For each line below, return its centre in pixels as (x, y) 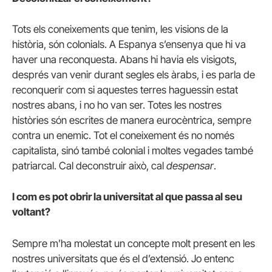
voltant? (31, 212)
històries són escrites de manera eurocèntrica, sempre (132, 121)
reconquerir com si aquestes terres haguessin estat (125, 90)
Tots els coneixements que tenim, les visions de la (120, 29)
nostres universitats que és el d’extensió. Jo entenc (123, 258)
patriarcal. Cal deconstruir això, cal (89, 166)
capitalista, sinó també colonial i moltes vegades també (133, 151)
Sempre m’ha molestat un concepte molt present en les (134, 243)
